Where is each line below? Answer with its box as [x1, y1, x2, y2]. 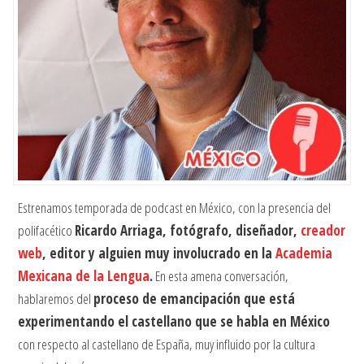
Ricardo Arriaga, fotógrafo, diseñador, [75, 221, 301, 240]
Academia [275, 244, 333, 263]
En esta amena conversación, [153, 266, 289, 286]
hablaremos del [18, 289, 94, 309]
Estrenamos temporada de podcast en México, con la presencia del [18, 198, 331, 218]
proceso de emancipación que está [93, 289, 296, 309]
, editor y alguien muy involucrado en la [42, 244, 276, 263]
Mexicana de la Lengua [18, 266, 150, 286]
